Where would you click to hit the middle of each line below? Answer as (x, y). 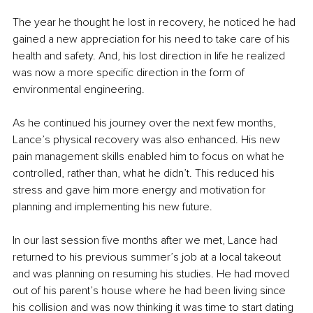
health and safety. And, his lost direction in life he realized (150, 56)
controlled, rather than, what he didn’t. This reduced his (145, 174)
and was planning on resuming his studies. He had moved (152, 274)
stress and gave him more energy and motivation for (140, 190)
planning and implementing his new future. (112, 207)
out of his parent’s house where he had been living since (151, 291)
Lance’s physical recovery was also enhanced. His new (148, 140)
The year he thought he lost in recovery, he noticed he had (155, 23)
